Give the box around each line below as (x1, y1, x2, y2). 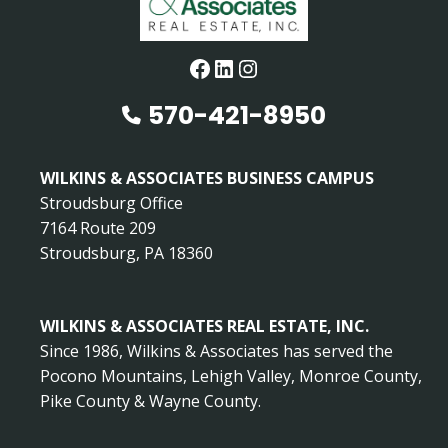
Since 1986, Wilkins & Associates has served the (40, 340, 393, 363)
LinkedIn (211, 50, 305, 84)
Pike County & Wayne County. (40, 390, 261, 413)
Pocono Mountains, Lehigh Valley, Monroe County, (40, 365, 422, 388)
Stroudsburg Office (40, 192, 183, 215)
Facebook (187, 50, 291, 84)
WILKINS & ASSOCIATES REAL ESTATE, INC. (40, 315, 369, 338)
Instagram (235, 50, 349, 84)
